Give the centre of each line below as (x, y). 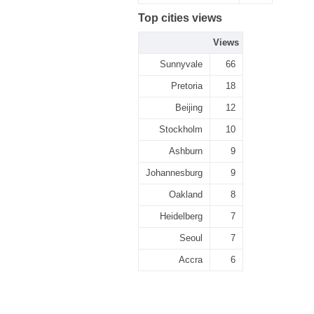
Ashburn (186, 151)
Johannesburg (174, 173)
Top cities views (180, 18)
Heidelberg (181, 216)
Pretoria (187, 86)
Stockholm (181, 129)
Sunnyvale (181, 64)
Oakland (186, 194)
